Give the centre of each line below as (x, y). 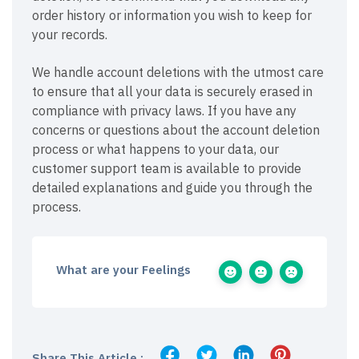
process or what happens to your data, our (155, 149)
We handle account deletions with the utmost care (178, 72)
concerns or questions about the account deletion (176, 129)
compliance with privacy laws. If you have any (164, 110)
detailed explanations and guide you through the (172, 187)
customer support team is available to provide (167, 168)
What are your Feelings (123, 269)
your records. (70, 34)
